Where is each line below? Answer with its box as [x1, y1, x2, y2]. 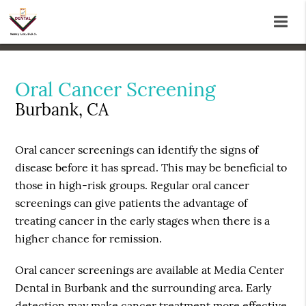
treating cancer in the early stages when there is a [15, 214, 270, 228]
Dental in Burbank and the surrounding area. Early [15, 281, 272, 295]
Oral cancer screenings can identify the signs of [15, 143, 259, 157]
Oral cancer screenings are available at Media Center [15, 263, 285, 277]
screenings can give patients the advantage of [15, 196, 248, 210]
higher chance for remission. [15, 232, 163, 246]
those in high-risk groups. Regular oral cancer [15, 178, 250, 193]
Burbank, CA [15, 99, 109, 121]
